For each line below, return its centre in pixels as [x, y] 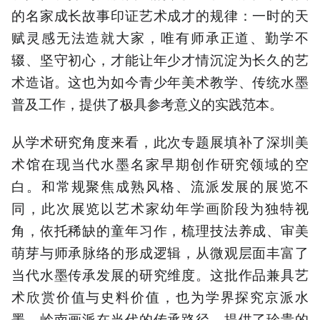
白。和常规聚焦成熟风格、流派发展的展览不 [160, 185]
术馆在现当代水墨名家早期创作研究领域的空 [160, 163]
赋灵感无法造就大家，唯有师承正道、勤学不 [160, 37]
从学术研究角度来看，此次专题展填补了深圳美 [160, 141]
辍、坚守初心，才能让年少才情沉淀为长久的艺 [160, 59]
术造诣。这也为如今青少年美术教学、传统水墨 [160, 81]
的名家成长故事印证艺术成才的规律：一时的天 [160, 15]
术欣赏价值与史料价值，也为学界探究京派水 [160, 296]
